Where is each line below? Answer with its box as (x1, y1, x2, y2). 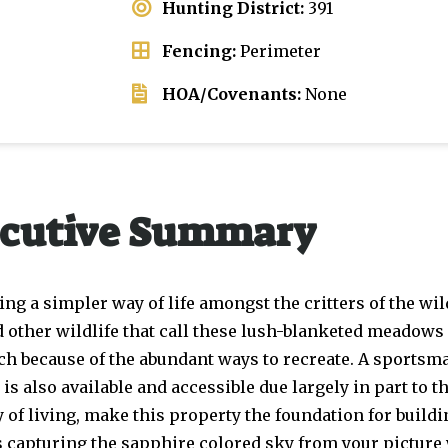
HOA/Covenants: (162, 84, 301, 104)
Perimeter (236, 41, 321, 61)
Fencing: (162, 41, 236, 61)
